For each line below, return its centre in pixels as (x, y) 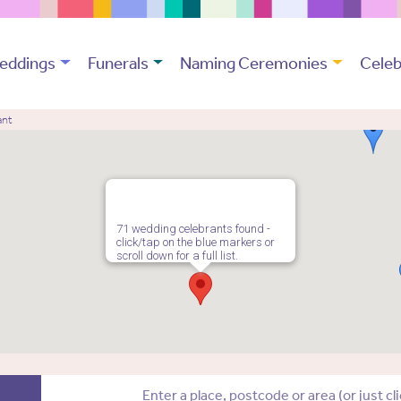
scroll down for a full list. (177, 256)
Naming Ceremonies (254, 64)
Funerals (118, 64)
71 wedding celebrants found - (193, 229)
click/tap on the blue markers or (196, 243)
